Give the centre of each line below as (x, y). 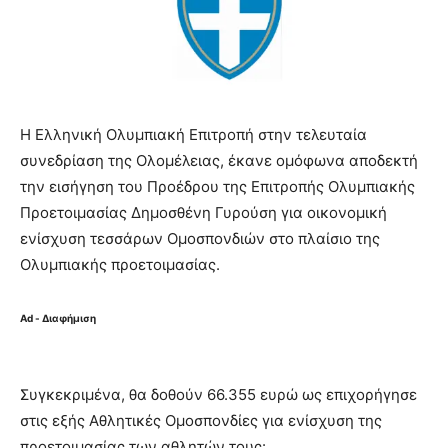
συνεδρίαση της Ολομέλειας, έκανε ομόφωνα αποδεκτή (219, 160)
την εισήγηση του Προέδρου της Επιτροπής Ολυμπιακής (217, 186)
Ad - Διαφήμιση (58, 317)
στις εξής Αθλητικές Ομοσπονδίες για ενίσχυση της (201, 420)
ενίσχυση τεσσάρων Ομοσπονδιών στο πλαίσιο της (200, 238)
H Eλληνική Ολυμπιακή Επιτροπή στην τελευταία (193, 134)
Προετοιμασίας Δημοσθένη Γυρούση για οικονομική (203, 212)
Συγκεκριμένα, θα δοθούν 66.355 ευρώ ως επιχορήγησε (218, 394)
